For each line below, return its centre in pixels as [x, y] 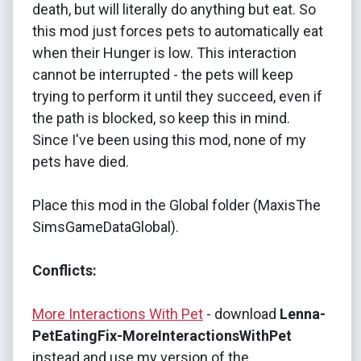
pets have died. [81, 161]
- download [241, 313]
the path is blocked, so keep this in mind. [161, 118]
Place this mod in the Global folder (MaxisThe [176, 205]
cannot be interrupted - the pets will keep [163, 74]
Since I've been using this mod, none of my [169, 139]
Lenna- [303, 313]
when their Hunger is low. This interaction [164, 52]
